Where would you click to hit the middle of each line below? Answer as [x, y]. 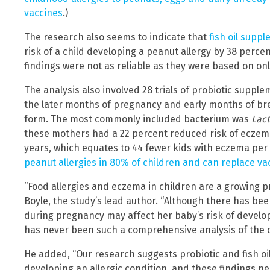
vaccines [43, 13]
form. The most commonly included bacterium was [138, 119]
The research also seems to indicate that [117, 37]
